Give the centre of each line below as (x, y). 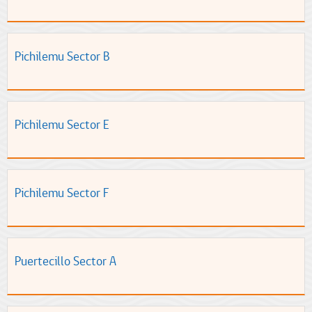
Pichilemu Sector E (62, 124)
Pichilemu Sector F (62, 193)
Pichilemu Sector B (62, 56)
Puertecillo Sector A (65, 261)
